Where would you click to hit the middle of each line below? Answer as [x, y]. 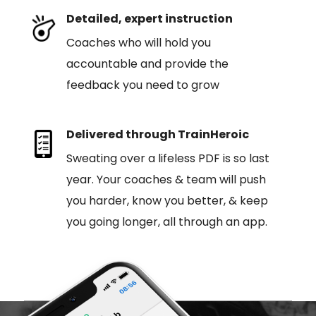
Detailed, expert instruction [149, 19]
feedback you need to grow [142, 85]
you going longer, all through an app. [166, 222]
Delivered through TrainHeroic [157, 134]
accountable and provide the [147, 64]
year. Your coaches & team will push [166, 180]
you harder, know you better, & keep [167, 201]
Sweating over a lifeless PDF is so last [168, 158]
